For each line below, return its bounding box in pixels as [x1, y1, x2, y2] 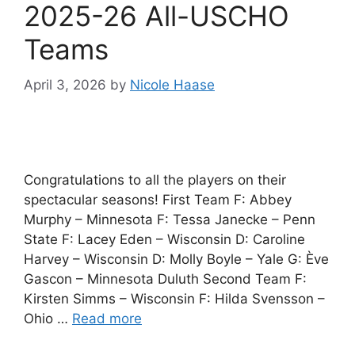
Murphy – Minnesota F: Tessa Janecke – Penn [24, 211, 315, 227]
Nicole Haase [130, 76, 215, 93]
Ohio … [24, 310, 72, 326]
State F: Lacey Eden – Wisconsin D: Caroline [24, 231, 305, 247]
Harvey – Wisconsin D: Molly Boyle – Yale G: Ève [24, 250, 329, 267]
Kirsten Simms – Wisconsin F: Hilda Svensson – [24, 290, 325, 307]
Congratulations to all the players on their [24, 171, 286, 188]
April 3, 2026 [24, 76, 106, 93]
